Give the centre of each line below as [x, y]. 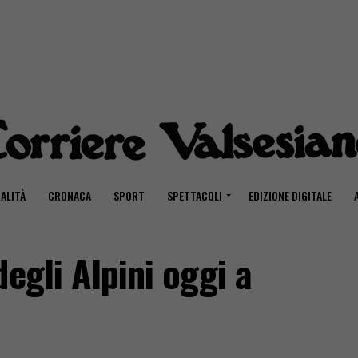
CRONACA [69, 195]
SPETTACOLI [194, 195]
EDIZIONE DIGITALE [290, 195]
